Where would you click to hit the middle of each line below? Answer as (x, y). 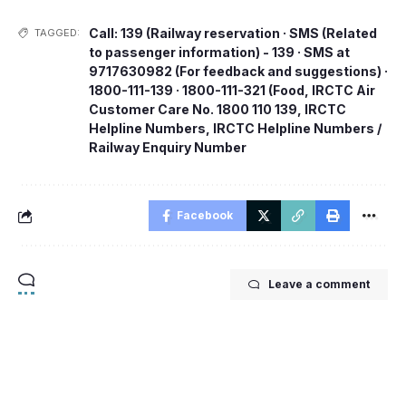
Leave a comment (319, 284)
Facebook (205, 215)
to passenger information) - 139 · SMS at (219, 52)
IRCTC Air (343, 90)
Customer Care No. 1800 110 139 (193, 109)
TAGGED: (57, 33)
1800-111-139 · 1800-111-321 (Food (197, 90)
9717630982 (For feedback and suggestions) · (238, 71)
